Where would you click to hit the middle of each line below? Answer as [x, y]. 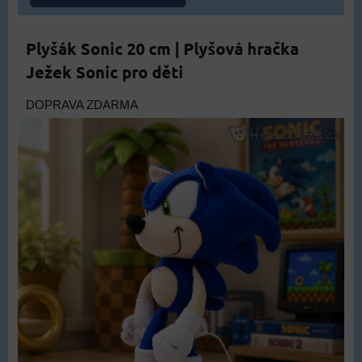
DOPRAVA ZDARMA [82, 105]
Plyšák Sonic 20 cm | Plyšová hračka [162, 48]
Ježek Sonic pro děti [105, 72]
